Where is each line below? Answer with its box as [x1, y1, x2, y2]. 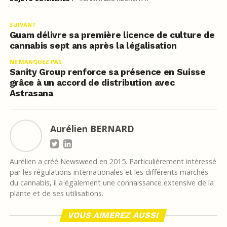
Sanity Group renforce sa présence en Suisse [9, 67, 206, 78]
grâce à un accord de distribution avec [9, 78, 175, 88]
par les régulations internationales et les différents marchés [9, 167, 208, 177]
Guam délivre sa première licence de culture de [9, 30, 215, 41]
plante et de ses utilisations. [9, 188, 103, 199]
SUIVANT [9, 21, 36, 29]
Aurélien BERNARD [50, 123, 134, 135]
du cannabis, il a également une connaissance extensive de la [9, 178, 214, 188]
